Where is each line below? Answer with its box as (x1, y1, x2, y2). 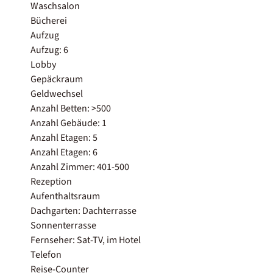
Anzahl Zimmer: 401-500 (30, 160, 129, 174)
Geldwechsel (30, 87, 83, 101)
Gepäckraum (30, 72, 83, 86)
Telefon (30, 247, 62, 261)
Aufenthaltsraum (30, 189, 100, 203)
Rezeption (30, 174, 72, 188)
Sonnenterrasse (30, 218, 96, 232)
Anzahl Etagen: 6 (30, 145, 97, 159)
